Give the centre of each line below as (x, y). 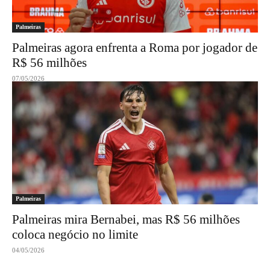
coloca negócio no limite (75, 234)
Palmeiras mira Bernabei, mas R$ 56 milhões (126, 219)
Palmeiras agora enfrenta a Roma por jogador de (135, 48)
